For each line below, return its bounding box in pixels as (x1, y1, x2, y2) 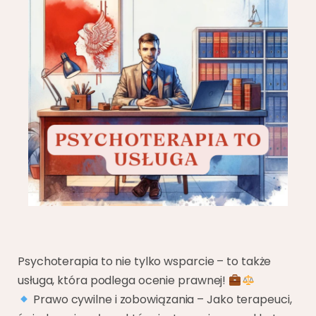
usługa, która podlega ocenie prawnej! (18, 272, 229, 288)
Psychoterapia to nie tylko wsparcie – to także (18, 253, 272, 269)
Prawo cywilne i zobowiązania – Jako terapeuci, (30, 291, 292, 308)
